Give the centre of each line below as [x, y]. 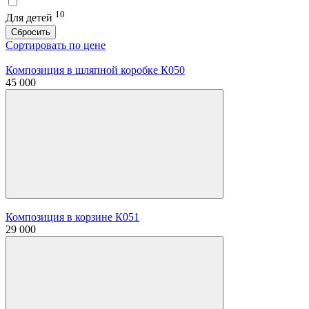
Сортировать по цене [56, 45]
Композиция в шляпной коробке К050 [95, 70]
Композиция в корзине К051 [72, 217]
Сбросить [31, 32]
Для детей [30, 18]
